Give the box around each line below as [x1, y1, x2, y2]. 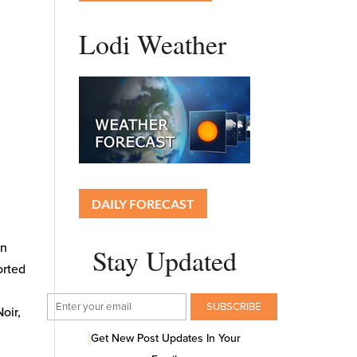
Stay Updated [92, 241, 237, 279]
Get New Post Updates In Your [91, 331, 241, 346]
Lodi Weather [78, 25, 226, 62]
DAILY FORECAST [91, 195, 194, 211]
